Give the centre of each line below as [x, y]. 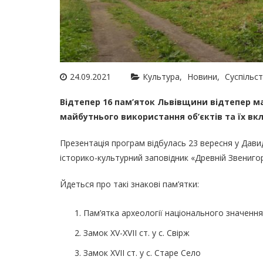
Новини [202, 76]
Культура [161, 76]
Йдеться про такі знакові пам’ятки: [131, 184]
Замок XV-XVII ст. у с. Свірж [136, 232]
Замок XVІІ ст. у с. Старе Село [142, 252]
